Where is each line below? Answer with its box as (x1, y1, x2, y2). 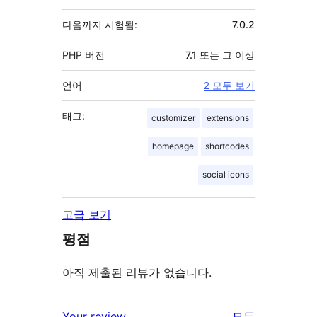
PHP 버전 (62, 48, 105, 61)
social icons (202, 168, 249, 180)
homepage (152, 140, 194, 151)
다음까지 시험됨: (62, 18, 137, 30)
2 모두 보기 (204, 79, 255, 91)
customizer (151, 112, 195, 123)
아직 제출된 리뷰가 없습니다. (62, 265, 212, 279)
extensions (207, 112, 249, 123)
